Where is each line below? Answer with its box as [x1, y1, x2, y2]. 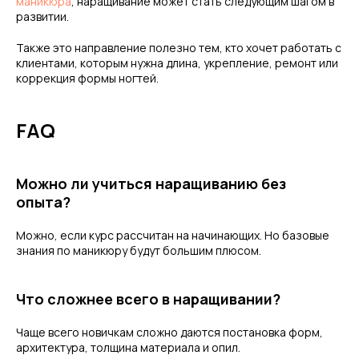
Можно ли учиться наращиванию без [16, 174, 286, 193]
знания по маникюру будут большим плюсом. [16, 243, 261, 258]
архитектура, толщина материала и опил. [16, 340, 240, 355]
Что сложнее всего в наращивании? [16, 289, 280, 309]
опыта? [16, 192, 71, 212]
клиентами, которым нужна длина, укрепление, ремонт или [16, 55, 338, 71]
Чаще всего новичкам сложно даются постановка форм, [16, 325, 323, 340]
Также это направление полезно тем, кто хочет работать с [16, 40, 341, 55]
